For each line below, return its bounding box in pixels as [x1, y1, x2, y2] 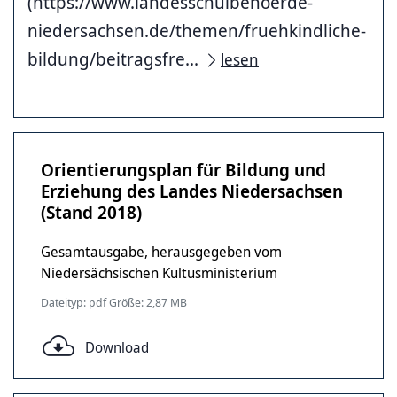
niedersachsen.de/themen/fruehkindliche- [27, 19, 366, 43]
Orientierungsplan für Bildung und [41, 158, 326, 182]
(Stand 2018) [41, 200, 142, 224]
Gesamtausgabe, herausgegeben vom [41, 242, 282, 261]
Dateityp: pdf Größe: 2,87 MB [41, 294, 187, 310]
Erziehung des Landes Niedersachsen [41, 179, 343, 203]
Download [85, 338, 149, 357]
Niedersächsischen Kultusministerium [41, 263, 277, 283]
